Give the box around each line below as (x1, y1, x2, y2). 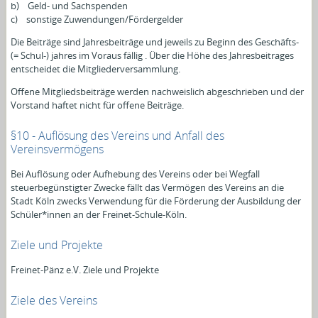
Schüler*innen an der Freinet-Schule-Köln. (11, 207, 187, 221)
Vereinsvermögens (11, 141, 104, 157)
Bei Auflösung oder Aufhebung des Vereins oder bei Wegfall (11, 167, 261, 180)
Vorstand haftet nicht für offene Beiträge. (11, 98, 185, 111)
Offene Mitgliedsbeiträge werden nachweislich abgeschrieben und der (11, 84, 305, 98)
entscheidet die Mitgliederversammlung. (11, 62, 181, 75)
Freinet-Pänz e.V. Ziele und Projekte (11, 263, 160, 276)
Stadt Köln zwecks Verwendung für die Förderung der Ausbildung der (11, 194, 302, 207)
